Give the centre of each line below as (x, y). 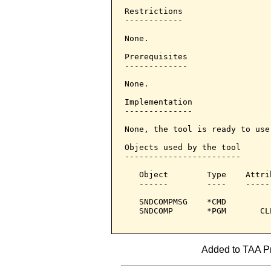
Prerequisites (156, 57)
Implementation (158, 102)
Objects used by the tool (183, 147)
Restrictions (154, 11)
